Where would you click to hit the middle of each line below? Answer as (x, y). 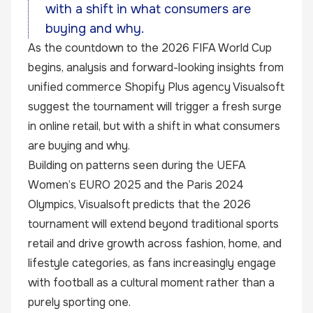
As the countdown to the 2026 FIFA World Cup (150, 48)
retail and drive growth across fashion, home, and (155, 243)
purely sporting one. (79, 302)
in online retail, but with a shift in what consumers (154, 126)
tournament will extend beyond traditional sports (153, 224)
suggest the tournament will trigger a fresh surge (155, 107)
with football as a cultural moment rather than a (151, 283)
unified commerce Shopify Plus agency (130, 87)
